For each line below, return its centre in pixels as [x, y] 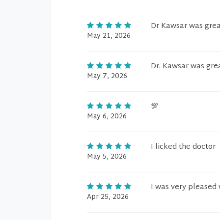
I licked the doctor [183, 147]
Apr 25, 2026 [108, 197]
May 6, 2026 [107, 117]
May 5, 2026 [107, 157]
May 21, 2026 [109, 36]
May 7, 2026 [107, 76]
